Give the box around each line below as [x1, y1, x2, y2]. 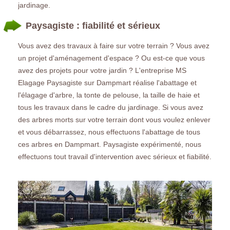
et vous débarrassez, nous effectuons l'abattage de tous [18, 127, 200, 136]
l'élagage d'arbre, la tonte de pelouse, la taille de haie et [18, 90, 200, 99]
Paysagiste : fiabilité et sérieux [26, 20, 160, 31]
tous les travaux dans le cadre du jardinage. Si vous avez [18, 103, 203, 111]
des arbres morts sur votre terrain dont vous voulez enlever [18, 115, 210, 124]
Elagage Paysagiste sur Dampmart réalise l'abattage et [18, 78, 197, 87]
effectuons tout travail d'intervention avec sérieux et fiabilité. [18, 152, 212, 161]
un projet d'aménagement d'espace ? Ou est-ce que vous [18, 53, 205, 62]
